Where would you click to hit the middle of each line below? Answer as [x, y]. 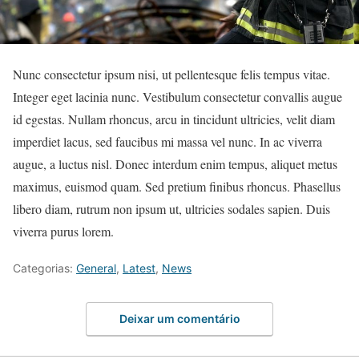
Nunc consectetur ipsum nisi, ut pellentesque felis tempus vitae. [171, 75]
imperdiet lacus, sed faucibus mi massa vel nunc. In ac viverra [167, 142]
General [96, 268]
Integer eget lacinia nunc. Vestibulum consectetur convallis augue [177, 97]
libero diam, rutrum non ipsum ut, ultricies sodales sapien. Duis [171, 209]
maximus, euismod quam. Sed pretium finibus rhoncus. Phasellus [177, 187]
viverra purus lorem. [63, 232]
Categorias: [44, 268]
